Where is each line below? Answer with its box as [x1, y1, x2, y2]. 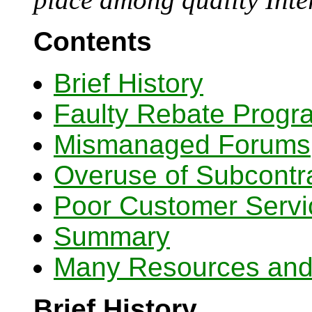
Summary [54, 221, 170, 251]
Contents [33, 26, 152, 56]
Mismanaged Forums [54, 130, 311, 159]
